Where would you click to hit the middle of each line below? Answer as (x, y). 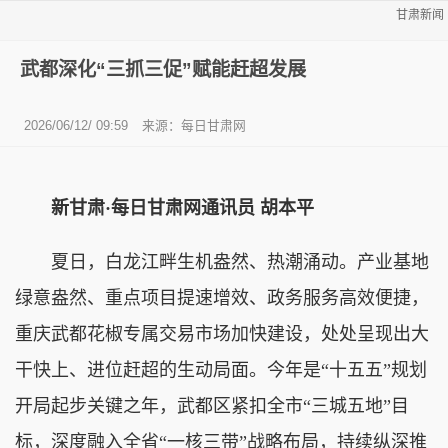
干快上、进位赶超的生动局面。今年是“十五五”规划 (221, 369)
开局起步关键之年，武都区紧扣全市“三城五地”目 (212, 405)
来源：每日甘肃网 (194, 125)
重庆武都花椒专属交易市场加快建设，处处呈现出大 (222, 333)
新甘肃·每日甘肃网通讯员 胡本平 (182, 207)
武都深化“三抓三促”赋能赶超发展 (163, 69)
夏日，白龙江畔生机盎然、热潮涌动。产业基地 (222, 261)
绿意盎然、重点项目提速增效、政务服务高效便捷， (222, 297)
